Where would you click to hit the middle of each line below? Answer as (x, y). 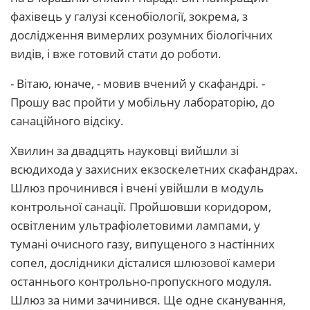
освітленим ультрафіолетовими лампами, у (135, 225)
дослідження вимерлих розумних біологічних (142, 35)
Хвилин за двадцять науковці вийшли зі (125, 151)
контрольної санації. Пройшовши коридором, (141, 207)
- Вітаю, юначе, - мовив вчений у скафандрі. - (138, 83)
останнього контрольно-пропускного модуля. (141, 281)
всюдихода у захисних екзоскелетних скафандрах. (154, 169)
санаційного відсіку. (67, 121)
